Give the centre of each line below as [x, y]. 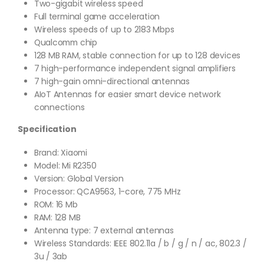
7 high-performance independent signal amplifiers [135, 68]
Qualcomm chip [66, 42]
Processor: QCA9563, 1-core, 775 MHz [107, 191]
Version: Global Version [79, 178]
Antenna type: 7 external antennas [104, 230]
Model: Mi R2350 [65, 165]
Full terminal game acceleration [97, 16]
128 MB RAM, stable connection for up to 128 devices [137, 55]
